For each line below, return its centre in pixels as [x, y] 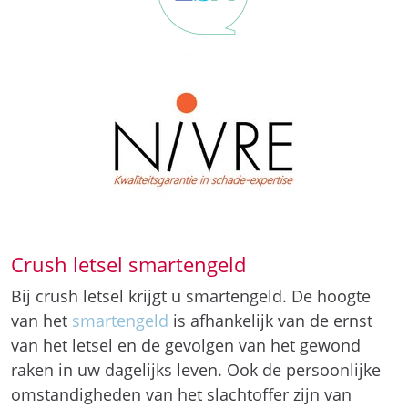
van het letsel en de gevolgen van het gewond [186, 345]
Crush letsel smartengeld [128, 265]
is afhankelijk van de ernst [273, 321]
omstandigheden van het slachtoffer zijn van [181, 394]
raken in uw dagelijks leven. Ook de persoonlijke [196, 370]
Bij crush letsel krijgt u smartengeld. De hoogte [191, 296]
